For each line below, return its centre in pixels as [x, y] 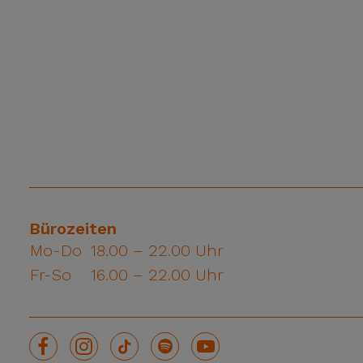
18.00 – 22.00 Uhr [157, 250]
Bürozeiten [73, 228]
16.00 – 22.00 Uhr [157, 275]
